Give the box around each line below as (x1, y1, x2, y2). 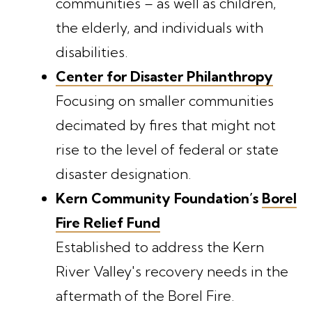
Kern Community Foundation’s (56, 189, 262, 207)
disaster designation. (56, 164, 198, 182)
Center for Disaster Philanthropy (56, 67, 273, 85)
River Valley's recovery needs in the (56, 262, 288, 280)
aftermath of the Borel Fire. (56, 286, 241, 304)
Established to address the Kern (56, 237, 264, 256)
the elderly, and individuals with (56, 18, 263, 36)
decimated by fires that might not (56, 116, 276, 134)
